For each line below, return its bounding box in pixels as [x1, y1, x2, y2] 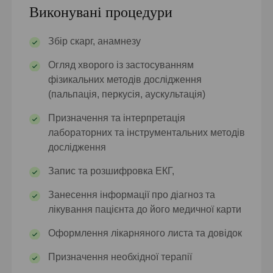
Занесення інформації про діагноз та [48, 190, 216, 200]
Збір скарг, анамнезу [48, 36, 141, 47]
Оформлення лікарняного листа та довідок [48, 228, 243, 239]
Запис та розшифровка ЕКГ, [48, 166, 175, 177]
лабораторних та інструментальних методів [48, 127, 246, 138]
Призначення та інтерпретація [48, 113, 186, 124]
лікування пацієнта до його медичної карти [48, 204, 242, 215]
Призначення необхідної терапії [48, 252, 193, 263]
